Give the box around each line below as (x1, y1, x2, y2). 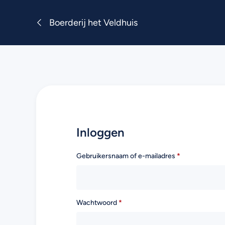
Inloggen (76, 125, 125, 140)
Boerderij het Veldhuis (49, 18, 138, 27)
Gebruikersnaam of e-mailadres (76, 152, 177, 160)
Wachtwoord (76, 198, 119, 207)
